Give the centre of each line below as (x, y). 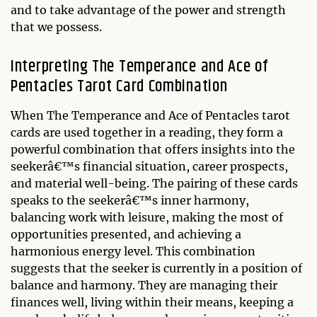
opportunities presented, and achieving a (126, 235)
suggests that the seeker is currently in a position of (156, 269)
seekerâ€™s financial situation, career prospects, (149, 167)
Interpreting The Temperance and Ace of (139, 67)
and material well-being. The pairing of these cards (154, 184)
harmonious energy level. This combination (133, 252)
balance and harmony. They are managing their (144, 286)
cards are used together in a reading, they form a (147, 133)
